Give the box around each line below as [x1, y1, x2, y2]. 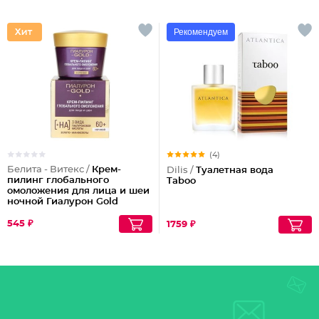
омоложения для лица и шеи [7, 187, 150, 196]
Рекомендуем [174, 27, 228, 37]
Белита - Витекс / [7, 165, 92, 174]
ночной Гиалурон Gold [7, 197, 118, 206]
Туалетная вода [196, 166, 273, 175]
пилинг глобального [7, 176, 109, 185]
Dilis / [167, 166, 196, 175]
